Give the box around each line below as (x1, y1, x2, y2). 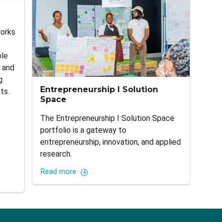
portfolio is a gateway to (40, 125, 127, 135)
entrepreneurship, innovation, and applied (40, 137, 181, 147)
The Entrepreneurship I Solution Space (40, 113, 175, 123)
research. (40, 149, 72, 159)
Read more (41, 167, 77, 176)
